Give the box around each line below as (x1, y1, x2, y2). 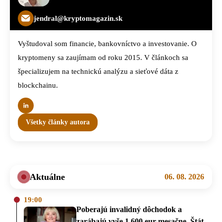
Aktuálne (30, 171, 65, 182)
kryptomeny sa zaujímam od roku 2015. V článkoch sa (18, 53, 188, 61)
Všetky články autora (26, 118, 90, 126)
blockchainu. (18, 81, 58, 89)
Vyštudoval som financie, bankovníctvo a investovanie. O (18, 39, 197, 48)
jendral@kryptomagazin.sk (34, 14, 122, 22)
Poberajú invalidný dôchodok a (76, 205, 182, 214)
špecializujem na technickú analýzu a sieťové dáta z (18, 67, 178, 75)
